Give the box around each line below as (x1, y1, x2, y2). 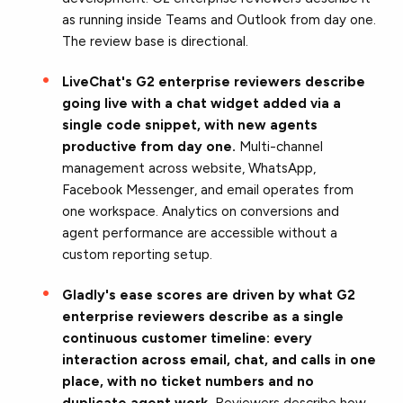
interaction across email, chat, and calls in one (62, 351, 377, 368)
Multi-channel (236, 138, 324, 155)
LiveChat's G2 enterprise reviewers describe (62, 73, 366, 90)
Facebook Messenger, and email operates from (62, 181, 354, 198)
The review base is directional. (62, 32, 249, 49)
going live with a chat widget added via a (62, 94, 342, 112)
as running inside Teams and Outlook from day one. (62, 11, 377, 28)
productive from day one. (62, 138, 237, 155)
